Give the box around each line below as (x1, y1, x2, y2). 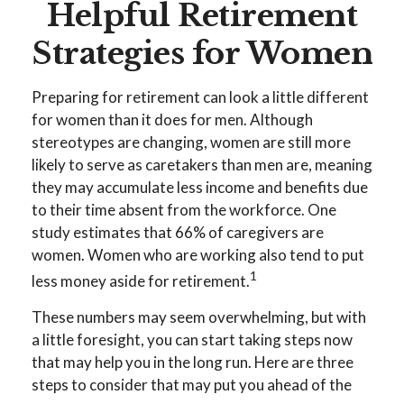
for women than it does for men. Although (32, 110, 313, 129)
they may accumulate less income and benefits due (32, 178, 368, 197)
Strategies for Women (32, 34, 372, 72)
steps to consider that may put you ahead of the (32, 374, 352, 394)
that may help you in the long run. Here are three (32, 352, 353, 372)
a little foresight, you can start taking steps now (32, 329, 353, 349)
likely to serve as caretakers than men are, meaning (32, 155, 372, 174)
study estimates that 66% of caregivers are (32, 223, 324, 242)
